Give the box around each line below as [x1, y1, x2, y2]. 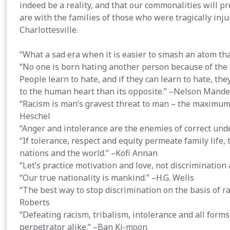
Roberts [20, 197, 50, 208]
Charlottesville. [20, 24, 78, 35]
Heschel [20, 110, 50, 122]
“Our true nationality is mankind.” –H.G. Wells [20, 172, 194, 183]
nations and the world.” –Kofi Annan [20, 147, 158, 159]
